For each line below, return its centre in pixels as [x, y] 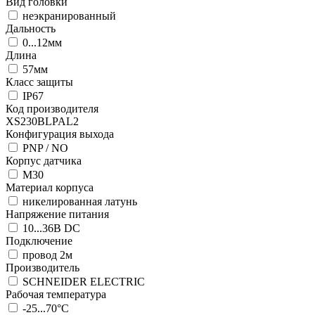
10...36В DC [50, 228]
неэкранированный [68, 15]
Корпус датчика [44, 160]
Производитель [43, 267]
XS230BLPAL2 [42, 121]
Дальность [31, 28]
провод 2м [46, 255]
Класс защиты [39, 82]
